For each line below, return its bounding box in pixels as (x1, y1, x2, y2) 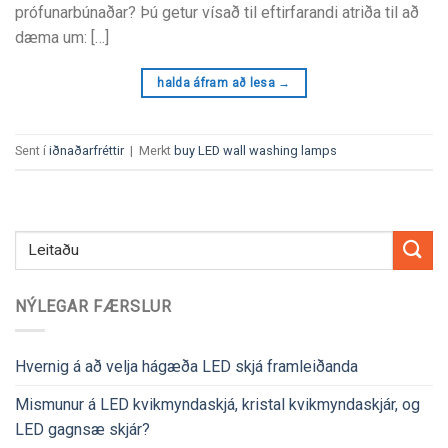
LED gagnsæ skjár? (15, 420, 150, 440)
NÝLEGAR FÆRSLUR (15, 296, 172, 316)
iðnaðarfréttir (49, 142, 124, 158)
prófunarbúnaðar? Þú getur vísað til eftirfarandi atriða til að (15, 2, 419, 22)
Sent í (15, 142, 49, 158)
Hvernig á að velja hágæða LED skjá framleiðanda (15, 357, 358, 377)
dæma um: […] (15, 27, 109, 47)
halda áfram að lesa (157, 75, 279, 90)
